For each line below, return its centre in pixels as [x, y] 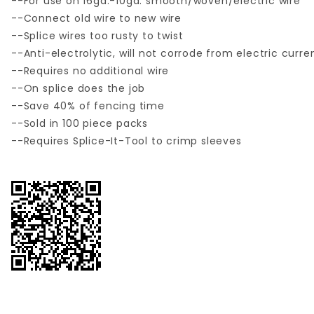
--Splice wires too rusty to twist [97, 36]
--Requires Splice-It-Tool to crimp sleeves [127, 141]
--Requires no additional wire [90, 71]
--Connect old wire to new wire [96, 19]
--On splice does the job [78, 89]
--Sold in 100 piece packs [80, 124]
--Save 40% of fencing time [88, 106]
